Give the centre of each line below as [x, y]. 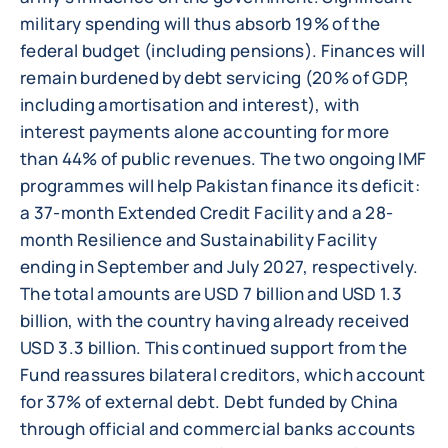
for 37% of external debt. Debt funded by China [209, 401]
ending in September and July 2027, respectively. [219, 266]
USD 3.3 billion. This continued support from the [214, 347]
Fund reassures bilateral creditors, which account [223, 374]
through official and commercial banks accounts [218, 428]
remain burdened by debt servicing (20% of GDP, [215, 77]
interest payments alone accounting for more [205, 131]
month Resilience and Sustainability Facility [198, 239]
